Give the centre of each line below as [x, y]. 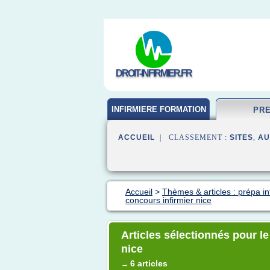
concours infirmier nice [168, 200]
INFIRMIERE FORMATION [159, 109]
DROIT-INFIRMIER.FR [154, 73]
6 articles [149, 263]
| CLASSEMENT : [192, 137]
